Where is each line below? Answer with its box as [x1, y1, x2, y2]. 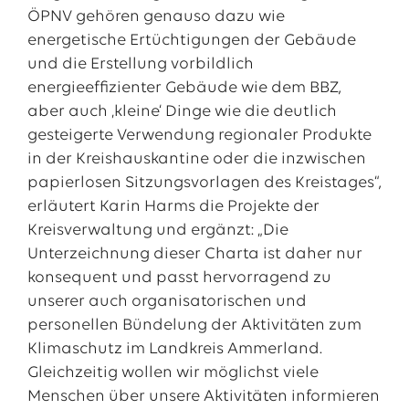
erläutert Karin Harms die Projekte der [26, 198, 320, 215]
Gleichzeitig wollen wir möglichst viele [26, 364, 319, 382]
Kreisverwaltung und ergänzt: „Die [26, 222, 288, 239]
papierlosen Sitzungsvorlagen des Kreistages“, [26, 174, 382, 192]
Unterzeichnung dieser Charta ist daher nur [26, 246, 362, 263]
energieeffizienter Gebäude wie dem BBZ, [26, 79, 341, 97]
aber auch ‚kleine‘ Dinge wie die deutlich [26, 103, 337, 121]
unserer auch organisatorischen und [26, 293, 307, 310]
